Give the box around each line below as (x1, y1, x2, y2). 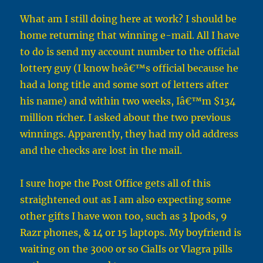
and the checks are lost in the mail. (20, 144, 183, 157)
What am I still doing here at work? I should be (20, 13, 237, 25)
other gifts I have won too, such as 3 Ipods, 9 (20, 210, 228, 222)
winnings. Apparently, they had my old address (20, 128, 239, 140)
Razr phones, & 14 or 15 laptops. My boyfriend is (20, 227, 242, 239)
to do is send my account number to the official (20, 46, 240, 58)
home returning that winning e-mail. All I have (20, 29, 240, 42)
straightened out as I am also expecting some (20, 194, 232, 206)
